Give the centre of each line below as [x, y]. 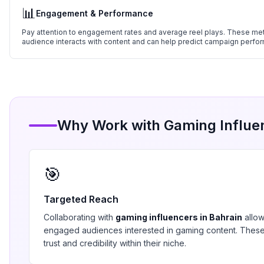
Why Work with [110, 125]
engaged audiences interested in [110, 230]
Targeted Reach [81, 199]
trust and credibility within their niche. [115, 243]
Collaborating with [80, 217]
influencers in [178, 217]
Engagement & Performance [95, 13]
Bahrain [226, 217]
